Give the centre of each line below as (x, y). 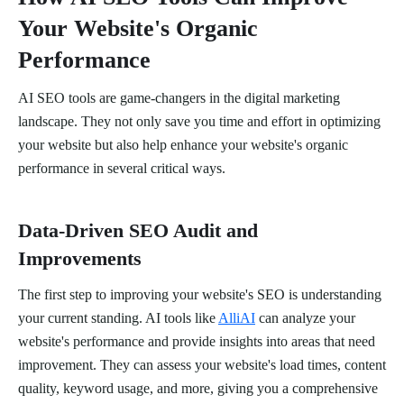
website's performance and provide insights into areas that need (197, 342)
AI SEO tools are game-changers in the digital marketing (179, 98)
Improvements (80, 259)
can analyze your (305, 318)
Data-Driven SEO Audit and (138, 231)
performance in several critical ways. (122, 169)
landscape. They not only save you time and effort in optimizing (199, 122)
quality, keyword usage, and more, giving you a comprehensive (198, 389)
